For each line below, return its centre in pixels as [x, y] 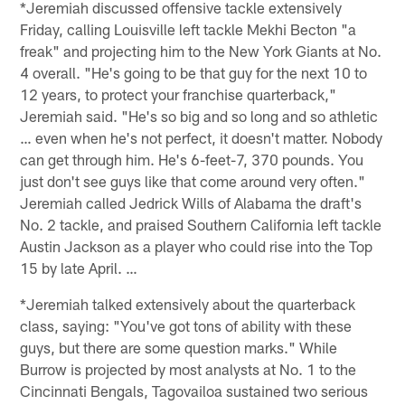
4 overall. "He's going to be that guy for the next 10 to [194, 72]
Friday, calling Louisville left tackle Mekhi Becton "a [188, 28]
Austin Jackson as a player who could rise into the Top [197, 245]
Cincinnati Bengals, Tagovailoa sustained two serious [194, 390]
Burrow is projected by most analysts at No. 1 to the [188, 368]
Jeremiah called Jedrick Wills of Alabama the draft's [191, 202]
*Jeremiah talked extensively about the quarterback [188, 303]
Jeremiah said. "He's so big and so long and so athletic [199, 115]
